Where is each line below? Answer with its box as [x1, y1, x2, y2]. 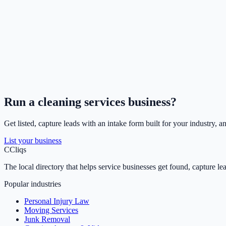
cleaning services [38, 95, 125, 109]
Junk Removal [24, 215, 70, 224]
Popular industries [4, 180, 61, 189]
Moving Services [24, 206, 78, 215]
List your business [4, 136, 62, 145]
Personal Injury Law [24, 197, 89, 206]
